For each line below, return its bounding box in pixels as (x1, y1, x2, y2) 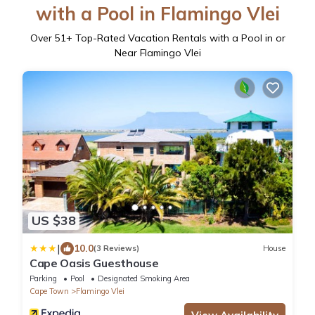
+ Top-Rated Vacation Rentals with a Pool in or (65, 32, 285, 45)
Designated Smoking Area (98, 273, 190, 283)
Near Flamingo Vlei (114, 46, 201, 60)
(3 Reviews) (94, 243, 139, 253)
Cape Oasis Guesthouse (30, 255, 159, 270)
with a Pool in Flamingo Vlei (35, 2, 280, 26)
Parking (30, 273, 57, 283)
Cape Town (30, 285, 69, 296)
